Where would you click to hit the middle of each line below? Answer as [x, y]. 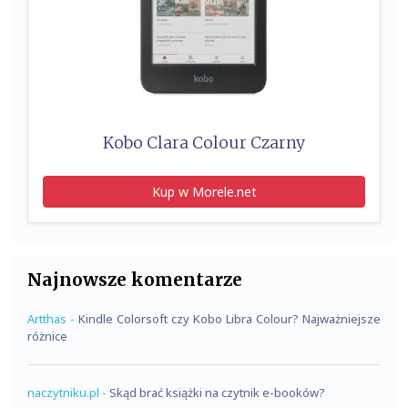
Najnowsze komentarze [135, 279]
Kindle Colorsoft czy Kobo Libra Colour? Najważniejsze [229, 318]
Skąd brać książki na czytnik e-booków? [217, 392]
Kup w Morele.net [204, 191]
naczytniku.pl [63, 392]
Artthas [47, 318]
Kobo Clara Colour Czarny [204, 143]
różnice [47, 336]
